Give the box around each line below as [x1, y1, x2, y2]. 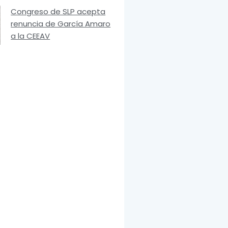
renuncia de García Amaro [11, 18, 111, 29]
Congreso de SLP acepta [11, 6, 106, 17]
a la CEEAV [11, 30, 50, 41]
